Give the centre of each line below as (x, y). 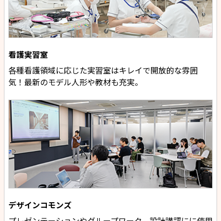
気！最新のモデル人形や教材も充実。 (75, 82)
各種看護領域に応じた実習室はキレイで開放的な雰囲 (103, 70)
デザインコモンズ (40, 205)
